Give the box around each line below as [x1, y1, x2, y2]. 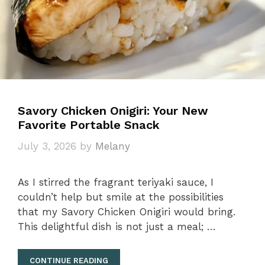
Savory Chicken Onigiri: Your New [18, 104, 208, 118]
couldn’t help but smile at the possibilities [18, 190, 224, 203]
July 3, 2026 [18, 140, 76, 152]
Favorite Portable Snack [18, 118, 160, 132]
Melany [95, 140, 130, 152]
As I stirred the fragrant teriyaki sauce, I [18, 176, 214, 188]
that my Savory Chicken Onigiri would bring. [18, 205, 235, 218]
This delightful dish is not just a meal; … [18, 220, 216, 232]
